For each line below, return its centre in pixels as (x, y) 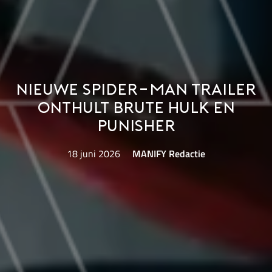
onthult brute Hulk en (136, 109)
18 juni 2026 (94, 154)
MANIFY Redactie (168, 154)
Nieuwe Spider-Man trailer (136, 90)
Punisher (136, 127)
